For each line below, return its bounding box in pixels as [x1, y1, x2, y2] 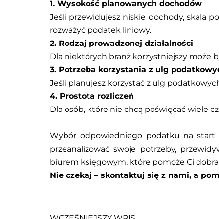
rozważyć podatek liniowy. [50, 25, 151, 35]
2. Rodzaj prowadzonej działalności [50, 39, 193, 48]
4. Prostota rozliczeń [50, 91, 134, 101]
